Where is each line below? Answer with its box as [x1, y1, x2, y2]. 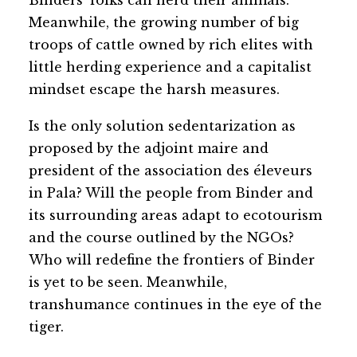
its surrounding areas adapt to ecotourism [29, 207, 322, 224]
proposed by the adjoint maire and [29, 140, 269, 157]
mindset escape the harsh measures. [29, 81, 280, 98]
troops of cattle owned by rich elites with [29, 37, 313, 53]
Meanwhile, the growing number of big [29, 14, 299, 31]
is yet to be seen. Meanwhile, [29, 274, 227, 291]
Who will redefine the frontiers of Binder [29, 252, 315, 269]
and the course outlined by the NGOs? [29, 229, 294, 246]
